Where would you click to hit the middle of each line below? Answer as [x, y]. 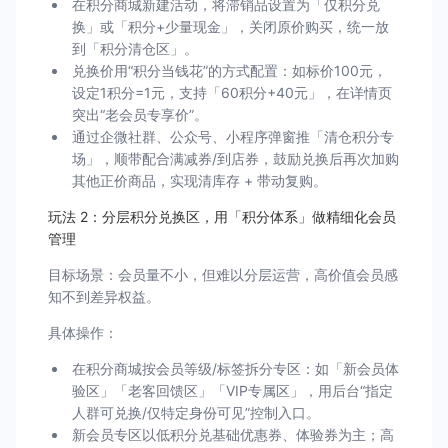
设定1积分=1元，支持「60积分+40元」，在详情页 [232, 92]
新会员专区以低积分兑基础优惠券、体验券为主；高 [233, 434]
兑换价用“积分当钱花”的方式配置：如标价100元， [229, 70]
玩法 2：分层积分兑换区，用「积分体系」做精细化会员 [222, 216]
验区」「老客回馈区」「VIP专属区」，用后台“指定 [232, 390]
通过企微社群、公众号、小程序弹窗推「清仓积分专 [233, 136]
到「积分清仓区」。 [135, 48]
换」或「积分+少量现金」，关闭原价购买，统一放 [230, 26]
